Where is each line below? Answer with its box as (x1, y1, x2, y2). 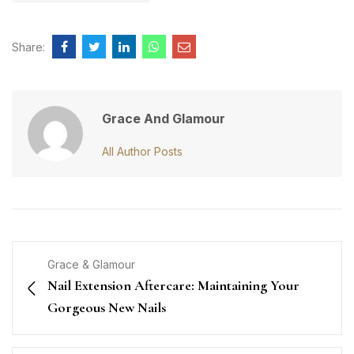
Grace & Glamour (47, 258, 135, 271)
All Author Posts (102, 145, 183, 158)
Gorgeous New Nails (47, 299, 166, 316)
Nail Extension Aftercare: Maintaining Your (47, 277, 299, 294)
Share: (12, 40, 45, 54)
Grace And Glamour (102, 111, 225, 126)
